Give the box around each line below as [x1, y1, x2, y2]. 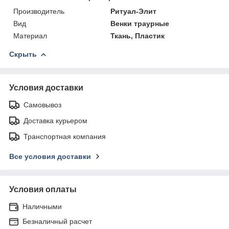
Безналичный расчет [22, 217, 92, 225]
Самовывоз [24, 100, 61, 109]
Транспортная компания [24, 132, 106, 141]
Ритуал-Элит [110, 7, 157, 15]
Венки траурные [110, 19, 170, 28]
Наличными [22, 202, 62, 211]
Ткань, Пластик [110, 31, 165, 40]
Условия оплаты [9, 185, 77, 194]
